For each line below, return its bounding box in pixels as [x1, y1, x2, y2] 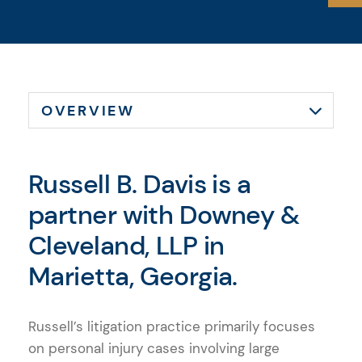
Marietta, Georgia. [28, 259, 238, 293]
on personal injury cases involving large [28, 339, 280, 357]
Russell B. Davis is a [28, 166, 251, 201]
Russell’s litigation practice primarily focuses [28, 317, 315, 335]
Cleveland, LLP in [28, 228, 225, 263]
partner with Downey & [28, 197, 300, 232]
